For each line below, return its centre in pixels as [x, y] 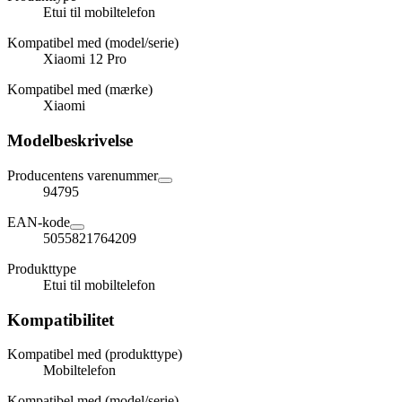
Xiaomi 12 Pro [85, 59]
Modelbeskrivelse [70, 141]
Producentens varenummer [83, 175]
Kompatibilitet [61, 319]
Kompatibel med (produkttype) [95, 354]
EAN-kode [39, 222]
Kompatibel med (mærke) [80, 90]
